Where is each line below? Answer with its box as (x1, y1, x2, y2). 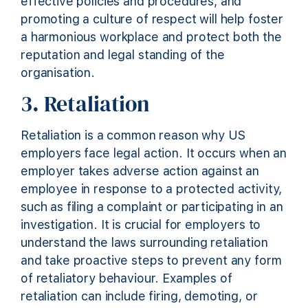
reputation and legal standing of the (21, 47, 225, 62)
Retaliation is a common (21, 128, 159, 143)
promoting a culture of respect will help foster (21, 11, 283, 26)
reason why (159, 128, 225, 143)
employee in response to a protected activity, (21, 181, 283, 197)
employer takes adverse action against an (21, 164, 260, 179)
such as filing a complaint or (21, 199, 181, 214)
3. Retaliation (21, 89, 150, 120)
